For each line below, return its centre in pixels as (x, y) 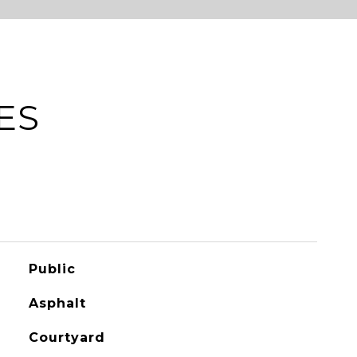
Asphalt (57, 303)
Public (52, 269)
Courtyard (67, 337)
